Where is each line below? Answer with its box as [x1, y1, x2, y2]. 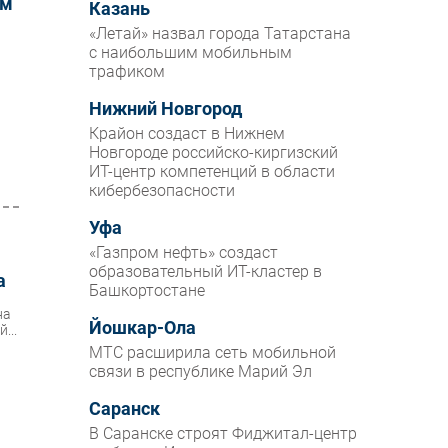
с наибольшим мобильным [89, 43, 293, 63]
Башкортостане [89, 281, 206, 301]
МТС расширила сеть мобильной [89, 343, 337, 363]
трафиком [89, 62, 166, 82]
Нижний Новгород [89, 99, 243, 120]
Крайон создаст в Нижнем [89, 124, 286, 144]
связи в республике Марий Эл [89, 362, 313, 382]
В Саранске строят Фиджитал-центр [89, 424, 358, 444]
